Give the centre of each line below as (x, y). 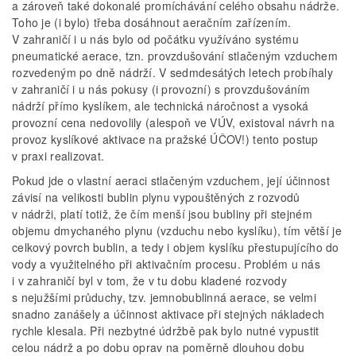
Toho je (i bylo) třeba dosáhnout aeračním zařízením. (152, 23)
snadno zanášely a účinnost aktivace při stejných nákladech (168, 314)
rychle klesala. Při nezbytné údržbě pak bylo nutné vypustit (166, 331)
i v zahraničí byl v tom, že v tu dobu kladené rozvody (149, 281)
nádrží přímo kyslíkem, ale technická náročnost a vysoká (161, 106)
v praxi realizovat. (58, 156)
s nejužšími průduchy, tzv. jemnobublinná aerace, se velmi (164, 298)
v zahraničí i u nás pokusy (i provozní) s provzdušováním (161, 89)
